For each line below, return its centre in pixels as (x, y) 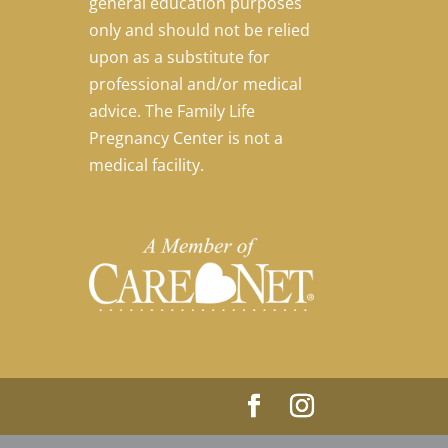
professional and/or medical (196, 83)
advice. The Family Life (172, 110)
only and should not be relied (200, 29)
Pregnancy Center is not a (186, 137)
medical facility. (147, 164)
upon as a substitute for (180, 56)
